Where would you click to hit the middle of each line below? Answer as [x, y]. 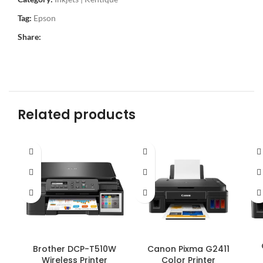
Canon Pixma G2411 [188, 249]
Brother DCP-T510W [75, 249]
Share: [29, 37]
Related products [77, 115]
